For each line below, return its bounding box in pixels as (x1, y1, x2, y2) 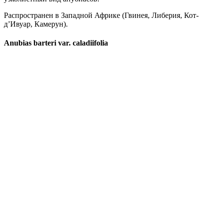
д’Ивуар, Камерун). (4, 19, 68, 28)
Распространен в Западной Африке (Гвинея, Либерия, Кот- (4, 11, 199, 19)
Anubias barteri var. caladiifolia (4, 39, 108, 47)
